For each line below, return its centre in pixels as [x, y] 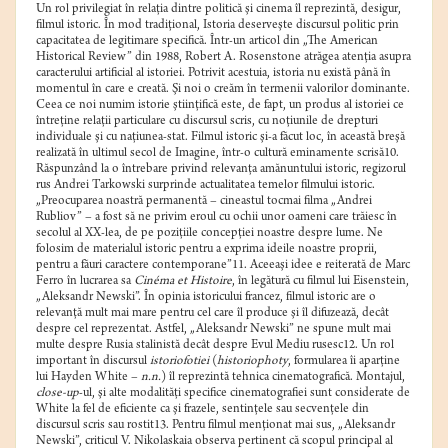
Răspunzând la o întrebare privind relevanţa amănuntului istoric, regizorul [221, 170]
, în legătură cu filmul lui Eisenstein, [320, 282]
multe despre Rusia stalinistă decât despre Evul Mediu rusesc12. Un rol [215, 346]
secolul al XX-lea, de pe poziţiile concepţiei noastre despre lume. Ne [209, 234]
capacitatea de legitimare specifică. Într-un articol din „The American [207, 42]
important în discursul [93, 362]
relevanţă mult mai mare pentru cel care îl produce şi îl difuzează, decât [212, 314]
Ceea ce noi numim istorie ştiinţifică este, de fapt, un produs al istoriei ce [220, 106]
